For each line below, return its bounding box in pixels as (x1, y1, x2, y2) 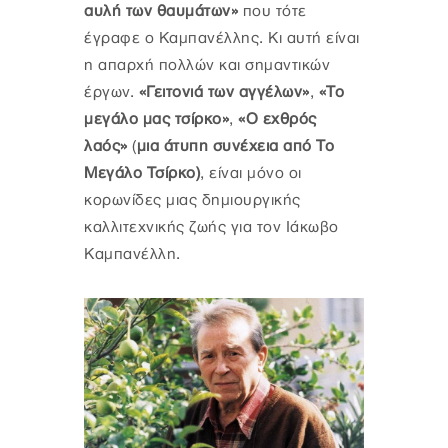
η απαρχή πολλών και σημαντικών (84, 56, 330, 74)
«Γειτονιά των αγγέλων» (134, 83, 310, 101)
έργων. (84, 83, 134, 101)
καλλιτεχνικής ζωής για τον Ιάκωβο (84, 218, 339, 236)
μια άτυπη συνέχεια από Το (136, 137, 334, 155)
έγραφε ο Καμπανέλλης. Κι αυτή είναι (84, 29, 360, 47)
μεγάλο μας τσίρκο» (84, 110, 229, 128)
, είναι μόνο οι (200, 164, 302, 182)
